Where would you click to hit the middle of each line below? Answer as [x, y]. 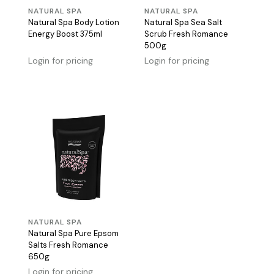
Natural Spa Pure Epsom [73, 234]
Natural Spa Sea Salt [183, 23]
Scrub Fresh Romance [186, 34]
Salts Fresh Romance [68, 245]
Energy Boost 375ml [65, 34]
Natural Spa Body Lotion [74, 23]
